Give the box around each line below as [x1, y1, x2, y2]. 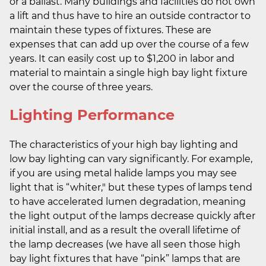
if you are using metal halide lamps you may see [9, 167, 237, 179]
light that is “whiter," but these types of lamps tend [9, 181, 252, 193]
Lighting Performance [9, 106, 175, 123]
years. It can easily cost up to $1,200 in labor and [9, 52, 235, 64]
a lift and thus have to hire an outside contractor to [9, 9, 251, 21]
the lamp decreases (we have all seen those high [9, 238, 240, 250]
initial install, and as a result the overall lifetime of [9, 224, 240, 236]
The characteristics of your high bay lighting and [9, 138, 238, 150]
